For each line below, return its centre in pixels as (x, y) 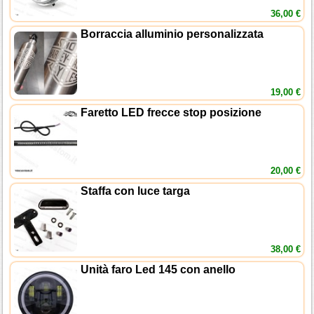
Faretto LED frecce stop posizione (171, 113)
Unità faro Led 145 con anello (158, 270)
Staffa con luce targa (136, 191)
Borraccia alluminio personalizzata (172, 34)
